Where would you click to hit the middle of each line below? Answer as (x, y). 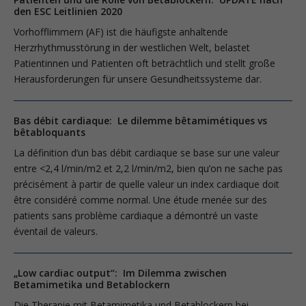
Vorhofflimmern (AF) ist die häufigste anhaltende (121, 31)
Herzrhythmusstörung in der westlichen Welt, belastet (132, 47)
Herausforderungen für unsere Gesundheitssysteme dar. (139, 79)
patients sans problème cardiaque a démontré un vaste (136, 215)
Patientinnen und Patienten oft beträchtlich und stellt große (144, 63)
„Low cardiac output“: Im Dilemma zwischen (120, 273)
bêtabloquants (50, 132)
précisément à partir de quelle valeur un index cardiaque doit (147, 184)
